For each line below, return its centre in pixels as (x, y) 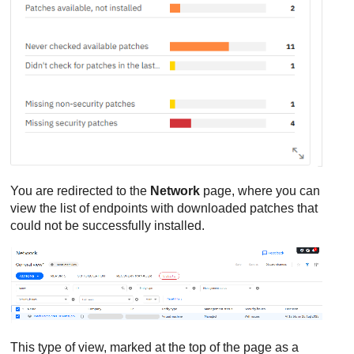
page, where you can (260, 191)
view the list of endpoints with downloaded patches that (164, 209)
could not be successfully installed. (109, 226)
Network (175, 191)
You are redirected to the (81, 191)
